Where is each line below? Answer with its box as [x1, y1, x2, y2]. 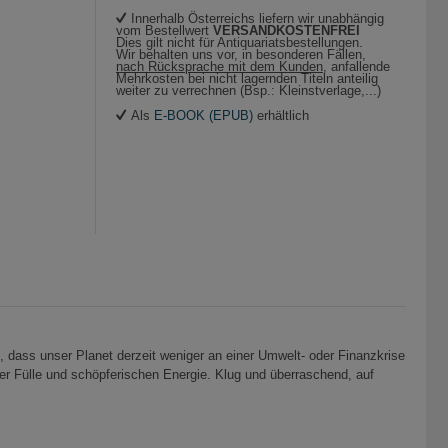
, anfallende [323, 59, 390, 74]
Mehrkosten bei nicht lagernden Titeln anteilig [116, 71, 378, 86]
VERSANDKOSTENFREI [213, 23, 360, 38]
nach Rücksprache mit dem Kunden [116, 59, 323, 74]
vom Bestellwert [116, 23, 213, 38]
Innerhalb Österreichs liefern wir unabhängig [131, 11, 384, 26]
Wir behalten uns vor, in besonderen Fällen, [116, 47, 366, 62]
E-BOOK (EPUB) [154, 108, 253, 123]
